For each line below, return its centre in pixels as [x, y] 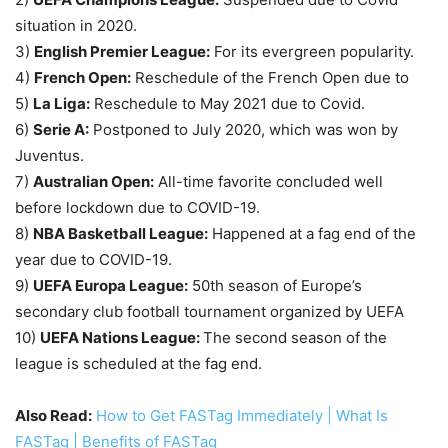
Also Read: [53, 416]
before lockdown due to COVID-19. [137, 208]
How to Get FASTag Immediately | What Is [242, 416]
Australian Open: [93, 182]
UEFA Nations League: [121, 338]
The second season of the [295, 338]
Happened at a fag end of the [312, 234]
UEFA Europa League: [110, 286]
